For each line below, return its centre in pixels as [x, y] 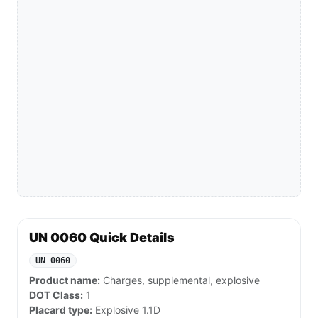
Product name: [65, 280]
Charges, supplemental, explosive [180, 280]
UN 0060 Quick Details [102, 238]
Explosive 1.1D [126, 310]
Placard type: [61, 310]
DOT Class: [56, 295]
